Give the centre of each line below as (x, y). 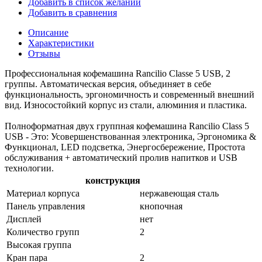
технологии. (29, 168)
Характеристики (61, 43)
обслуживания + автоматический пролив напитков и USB (121, 157)
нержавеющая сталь (179, 193)
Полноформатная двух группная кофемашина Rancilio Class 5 (127, 126)
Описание (48, 32)
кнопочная (161, 206)
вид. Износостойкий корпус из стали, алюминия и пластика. (126, 105)
